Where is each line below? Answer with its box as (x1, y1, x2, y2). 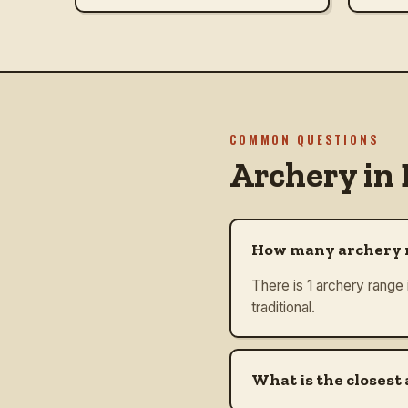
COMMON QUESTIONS (229, 129, 380, 148)
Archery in (229, 153, 401, 196)
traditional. (251, 298, 315, 316)
